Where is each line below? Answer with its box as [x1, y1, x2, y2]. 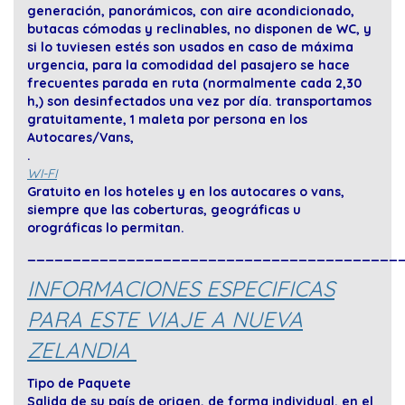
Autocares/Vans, [27, 129, 134, 146]
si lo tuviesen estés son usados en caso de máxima [27, 39, 353, 56]
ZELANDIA [27, 336, 137, 364]
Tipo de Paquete [27, 375, 131, 392]
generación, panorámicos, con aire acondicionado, [27, 3, 354, 20]
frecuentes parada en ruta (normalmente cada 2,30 [27, 75, 362, 92]
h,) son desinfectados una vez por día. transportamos [27, 93, 372, 110]
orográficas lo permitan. [27, 220, 184, 237]
